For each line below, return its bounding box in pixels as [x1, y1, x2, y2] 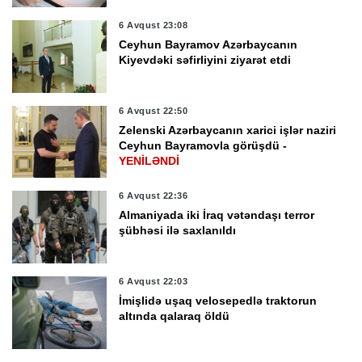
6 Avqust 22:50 [119, 105, 188, 116]
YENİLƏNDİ [119, 154, 180, 167]
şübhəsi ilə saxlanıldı [119, 224, 237, 238]
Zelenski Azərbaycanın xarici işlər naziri [119, 123, 337, 137]
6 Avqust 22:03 [119, 276, 188, 287]
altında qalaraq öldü [119, 309, 230, 323]
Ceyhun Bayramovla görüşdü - [119, 138, 288, 152]
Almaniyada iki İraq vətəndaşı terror [119, 208, 315, 222]
